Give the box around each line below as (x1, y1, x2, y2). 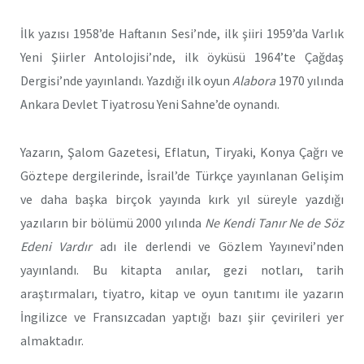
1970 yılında (275, 71, 344, 89)
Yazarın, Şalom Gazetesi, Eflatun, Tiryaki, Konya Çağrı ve (20, 143, 344, 160)
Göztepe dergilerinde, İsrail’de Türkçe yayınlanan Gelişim (20, 167, 344, 184)
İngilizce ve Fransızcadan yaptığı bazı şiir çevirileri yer (20, 308, 344, 325)
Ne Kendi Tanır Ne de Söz (205, 214, 344, 231)
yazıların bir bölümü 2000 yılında (20, 214, 205, 231)
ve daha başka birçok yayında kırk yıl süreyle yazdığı (20, 190, 344, 207)
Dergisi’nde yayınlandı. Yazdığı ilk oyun (20, 71, 233, 89)
